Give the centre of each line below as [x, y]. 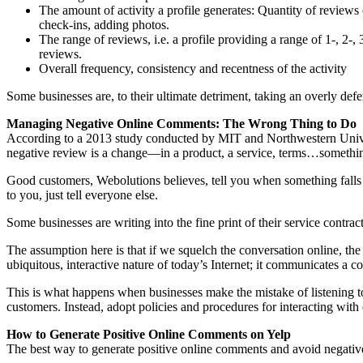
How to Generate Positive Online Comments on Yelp [149, 334]
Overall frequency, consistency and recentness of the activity [193, 68]
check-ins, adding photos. [104, 24]
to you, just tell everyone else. [82, 194]
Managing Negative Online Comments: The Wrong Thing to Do [181, 123]
